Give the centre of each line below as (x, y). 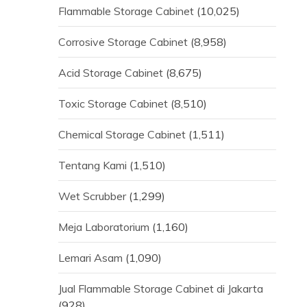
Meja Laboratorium (103, 226)
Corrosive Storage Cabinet (123, 41)
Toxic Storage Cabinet (113, 103)
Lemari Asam (90, 257)
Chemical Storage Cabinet (122, 134)
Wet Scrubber (92, 196)
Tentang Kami (92, 165)
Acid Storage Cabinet (110, 72)
